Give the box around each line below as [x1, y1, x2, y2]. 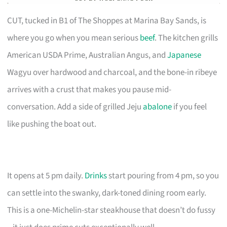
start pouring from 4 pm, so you [107, 169, 219, 182]
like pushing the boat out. [7, 118, 97, 130]
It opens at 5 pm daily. [7, 169, 85, 182]
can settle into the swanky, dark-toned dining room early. [7, 186, 207, 199]
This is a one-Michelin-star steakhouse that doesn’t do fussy [7, 204, 216, 216]
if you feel [172, 100, 207, 113]
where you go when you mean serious [7, 31, 140, 44]
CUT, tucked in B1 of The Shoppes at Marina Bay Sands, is [7, 14, 207, 27]
